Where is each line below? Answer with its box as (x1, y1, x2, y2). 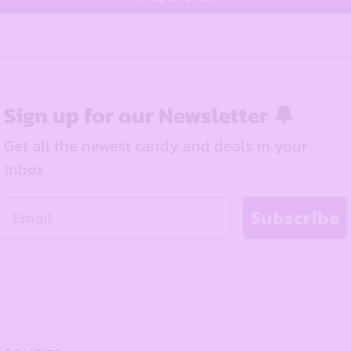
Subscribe (251, 204, 339, 232)
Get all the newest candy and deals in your (4, 134, 307, 158)
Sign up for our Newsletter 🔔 (4, 99, 295, 132)
